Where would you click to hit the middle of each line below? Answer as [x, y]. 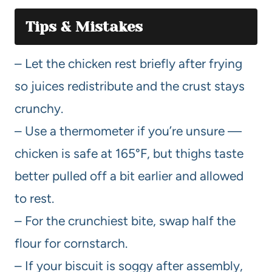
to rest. [34, 198]
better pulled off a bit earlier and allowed [129, 175]
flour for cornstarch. [71, 243]
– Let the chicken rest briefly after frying [128, 63]
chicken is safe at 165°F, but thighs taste [129, 153]
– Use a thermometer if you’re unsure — [128, 131]
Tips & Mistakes [84, 26]
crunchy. [39, 108]
